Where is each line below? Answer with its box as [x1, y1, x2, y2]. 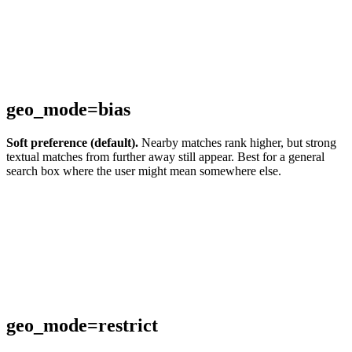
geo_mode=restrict [6, 314, 158, 335]
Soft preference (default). [6, 135, 138, 149]
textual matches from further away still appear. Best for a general [6, 149, 324, 163]
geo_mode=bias [6, 98, 130, 119]
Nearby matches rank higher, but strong [138, 135, 336, 149]
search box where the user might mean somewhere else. [6, 163, 281, 178]
